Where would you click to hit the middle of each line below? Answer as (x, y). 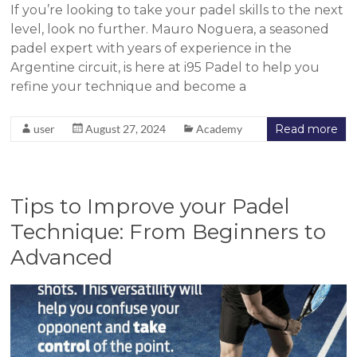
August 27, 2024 (126, 129)
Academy (220, 129)
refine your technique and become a (129, 87)
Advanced (62, 258)
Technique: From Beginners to (169, 232)
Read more (306, 129)
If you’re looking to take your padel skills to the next (177, 10)
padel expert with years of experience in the (151, 49)
